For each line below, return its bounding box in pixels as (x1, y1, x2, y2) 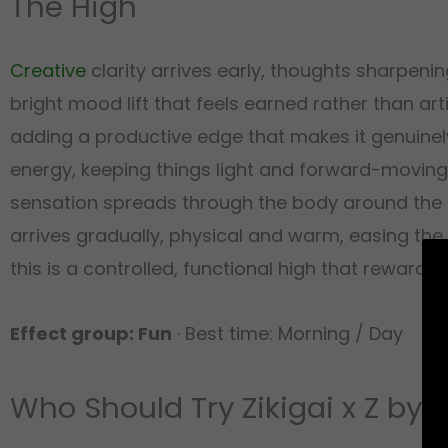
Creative (10, 58, 86, 84)
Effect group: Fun (10, 320, 172, 346)
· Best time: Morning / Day (172, 320, 403, 346)
